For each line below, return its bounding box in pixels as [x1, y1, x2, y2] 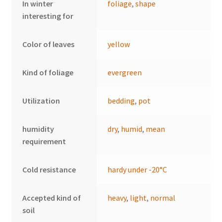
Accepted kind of [22, 192, 81, 203]
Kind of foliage [22, 67, 74, 77]
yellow [108, 39, 130, 49]
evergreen [108, 67, 142, 77]
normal [150, 192, 176, 203]
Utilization [22, 95, 60, 106]
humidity [22, 123, 55, 134]
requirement [22, 136, 66, 146]
